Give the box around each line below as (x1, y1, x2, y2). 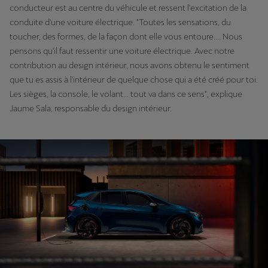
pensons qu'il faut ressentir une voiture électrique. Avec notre (10, 46, 234, 56)
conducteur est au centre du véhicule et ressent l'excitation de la (10, 3, 246, 13)
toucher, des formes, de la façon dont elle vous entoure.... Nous (10, 32, 242, 42)
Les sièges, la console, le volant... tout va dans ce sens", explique (10, 89, 242, 99)
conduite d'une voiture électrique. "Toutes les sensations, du (10, 17, 231, 28)
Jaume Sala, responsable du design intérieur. (10, 103, 172, 114)
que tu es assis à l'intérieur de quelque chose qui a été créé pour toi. (10, 75, 258, 85)
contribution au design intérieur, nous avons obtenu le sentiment (10, 60, 249, 71)
